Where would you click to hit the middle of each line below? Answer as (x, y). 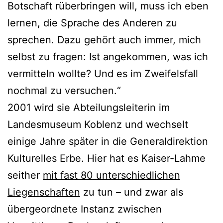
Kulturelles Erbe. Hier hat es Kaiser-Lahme (107, 158)
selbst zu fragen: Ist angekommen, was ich (108, 56)
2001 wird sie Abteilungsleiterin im (89, 107)
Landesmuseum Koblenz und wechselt (98, 124)
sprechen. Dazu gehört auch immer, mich (104, 40)
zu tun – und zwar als (132, 192)
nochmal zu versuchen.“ (64, 90)
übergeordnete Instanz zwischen (85, 209)
